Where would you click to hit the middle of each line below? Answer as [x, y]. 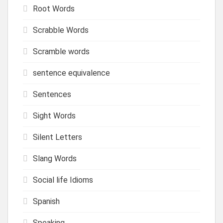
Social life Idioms [63, 180]
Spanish [46, 201]
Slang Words [55, 158]
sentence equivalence [71, 73]
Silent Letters [57, 137]
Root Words [54, 8]
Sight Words [54, 115]
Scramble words [61, 51]
